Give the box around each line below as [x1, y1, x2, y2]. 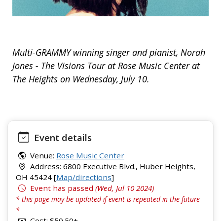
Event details [32, 131, 92, 144]
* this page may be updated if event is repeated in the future [16, 194, 200, 204]
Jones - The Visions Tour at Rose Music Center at [12, 59, 200, 72]
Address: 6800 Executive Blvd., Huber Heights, [28, 161, 195, 171]
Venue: [28, 150, 56, 160]
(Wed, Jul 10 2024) [95, 183, 154, 193]
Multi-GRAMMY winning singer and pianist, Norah [12, 46, 205, 58]
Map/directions [56, 172, 111, 182]
